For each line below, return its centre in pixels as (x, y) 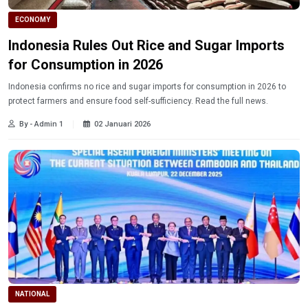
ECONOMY (33, 20)
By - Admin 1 (41, 124)
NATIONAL (32, 294)
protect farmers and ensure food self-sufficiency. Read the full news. (138, 101)
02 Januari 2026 (122, 124)
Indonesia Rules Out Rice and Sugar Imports (146, 45)
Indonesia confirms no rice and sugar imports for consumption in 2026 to (147, 86)
